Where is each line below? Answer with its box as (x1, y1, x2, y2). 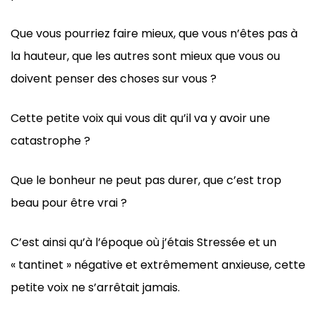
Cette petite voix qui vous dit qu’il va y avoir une (11, 110, 270, 127)
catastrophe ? (11, 133, 90, 150)
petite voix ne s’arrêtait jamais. (11, 279, 180, 296)
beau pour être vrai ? (11, 195, 127, 212)
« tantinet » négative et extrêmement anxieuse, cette (11, 257, 305, 274)
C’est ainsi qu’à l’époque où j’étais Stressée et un (11, 234, 276, 251)
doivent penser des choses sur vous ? (11, 71, 217, 87)
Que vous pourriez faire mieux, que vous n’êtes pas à (11, 25, 298, 42)
